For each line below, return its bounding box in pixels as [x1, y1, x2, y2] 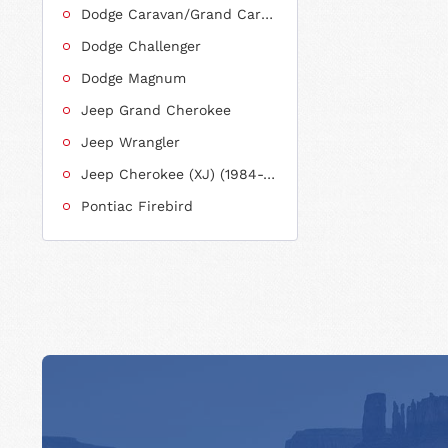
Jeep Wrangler [81, 133, 180, 150]
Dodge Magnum [81, 69, 186, 86]
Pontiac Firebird [81, 197, 193, 214]
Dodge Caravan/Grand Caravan [261, 5, 273, 22]
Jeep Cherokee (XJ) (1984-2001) [263, 165, 275, 182]
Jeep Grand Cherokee [81, 101, 231, 118]
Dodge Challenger [81, 37, 201, 54]
